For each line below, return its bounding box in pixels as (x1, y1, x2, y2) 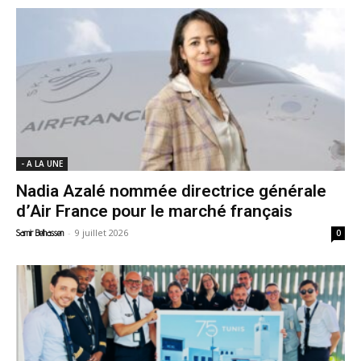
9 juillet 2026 (75, 226, 128, 239)
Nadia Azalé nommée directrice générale (16, 180, 326, 201)
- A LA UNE (21, 157, 63, 169)
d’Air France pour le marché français (16, 201, 293, 221)
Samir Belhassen (16, 226, 64, 239)
